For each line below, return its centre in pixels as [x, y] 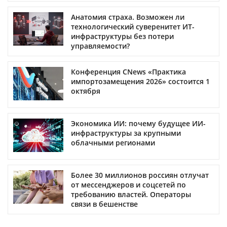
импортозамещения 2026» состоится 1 [140, 81]
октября [86, 91]
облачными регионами [113, 142]
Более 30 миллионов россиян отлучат [140, 175]
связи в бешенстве [104, 204]
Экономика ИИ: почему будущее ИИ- [138, 123]
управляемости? [100, 46]
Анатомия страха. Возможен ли [128, 17]
